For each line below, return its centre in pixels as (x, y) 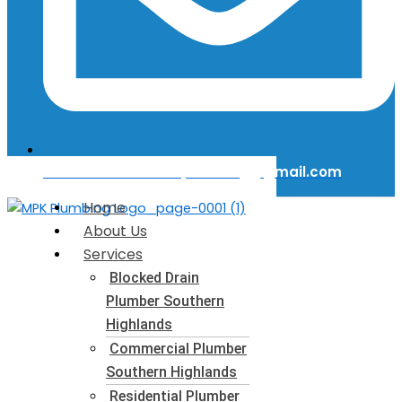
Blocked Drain (154, 277)
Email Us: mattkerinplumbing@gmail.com (192, 172)
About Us (115, 231)
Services (113, 254)
